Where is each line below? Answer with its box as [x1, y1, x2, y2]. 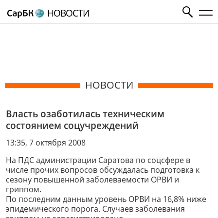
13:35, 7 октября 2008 [6, 137, 86, 148]
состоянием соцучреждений [6, 119, 139, 132]
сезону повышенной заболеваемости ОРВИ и [6, 174, 179, 185]
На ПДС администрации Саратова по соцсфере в [6, 154, 190, 165]
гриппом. [6, 183, 41, 195]
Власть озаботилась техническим [6, 107, 164, 120]
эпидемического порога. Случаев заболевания [6, 203, 185, 214]
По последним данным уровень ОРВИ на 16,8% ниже [6, 193, 206, 204]
